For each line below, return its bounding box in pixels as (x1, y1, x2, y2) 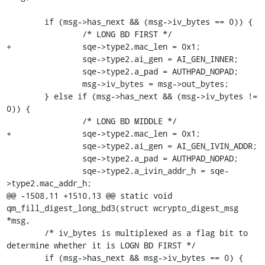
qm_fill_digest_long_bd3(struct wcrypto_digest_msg (6, 202, 238, 214)
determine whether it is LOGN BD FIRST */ (6, 239, 196, 251)
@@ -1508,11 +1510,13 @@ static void (6, 189, 172, 201)
